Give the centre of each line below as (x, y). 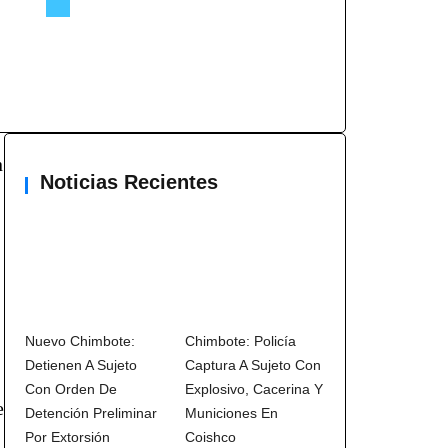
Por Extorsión (67, 437)
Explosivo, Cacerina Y (254, 389)
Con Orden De (71, 389)
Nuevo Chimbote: (80, 341)
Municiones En (231, 413)
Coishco (210, 437)
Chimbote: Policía (240, 341)
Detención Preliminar (91, 413)
